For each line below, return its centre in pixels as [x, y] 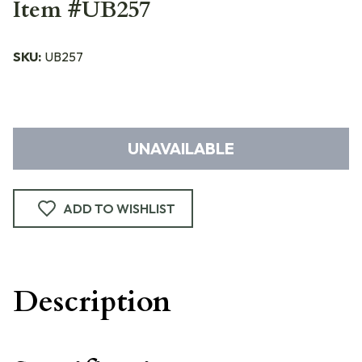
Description [92, 302]
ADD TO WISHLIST [119, 208]
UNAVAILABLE [181, 148]
